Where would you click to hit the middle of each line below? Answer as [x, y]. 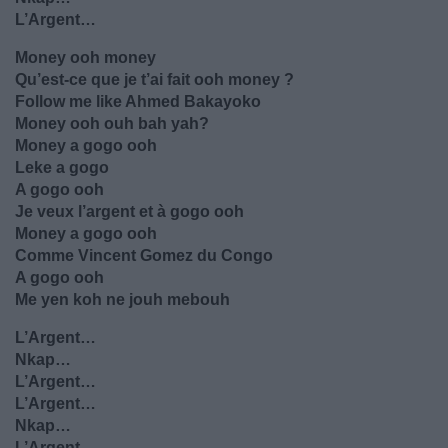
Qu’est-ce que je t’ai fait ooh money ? [154, 79]
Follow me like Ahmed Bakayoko [138, 101]
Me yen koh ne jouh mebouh [122, 299]
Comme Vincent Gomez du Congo [144, 255]
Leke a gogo [62, 167]
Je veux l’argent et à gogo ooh [129, 211]
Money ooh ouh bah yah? [112, 123]
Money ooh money [85, 57]
